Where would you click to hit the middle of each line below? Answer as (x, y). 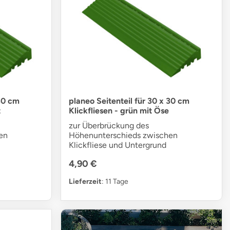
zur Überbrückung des (109, 125)
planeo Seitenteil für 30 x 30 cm (129, 101)
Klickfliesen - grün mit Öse (119, 110)
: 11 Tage (115, 181)
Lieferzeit (85, 181)
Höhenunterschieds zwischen (123, 135)
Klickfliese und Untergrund (118, 145)
